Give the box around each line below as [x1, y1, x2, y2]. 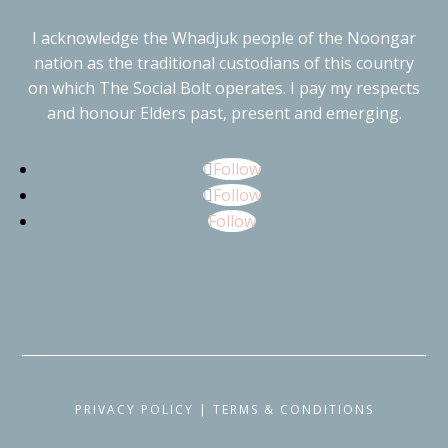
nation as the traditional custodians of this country [34, 51, 414, 74]
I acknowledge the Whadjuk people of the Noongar [32, 26, 416, 49]
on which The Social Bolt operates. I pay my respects [28, 76, 420, 99]
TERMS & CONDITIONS [212, 400, 374, 418]
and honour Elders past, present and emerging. [46, 101, 402, 124]
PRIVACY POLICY [74, 400, 194, 418]
